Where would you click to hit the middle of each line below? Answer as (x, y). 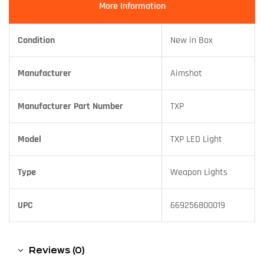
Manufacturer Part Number (70, 107)
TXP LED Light (196, 140)
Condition (36, 41)
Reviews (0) (57, 250)
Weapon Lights (199, 173)
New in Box (192, 41)
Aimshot (186, 74)
